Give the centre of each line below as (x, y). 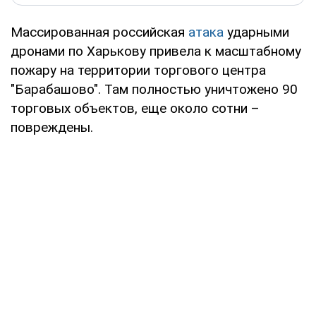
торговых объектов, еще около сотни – (135, 108)
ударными (256, 32)
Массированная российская (99, 32)
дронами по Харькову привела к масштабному (156, 51)
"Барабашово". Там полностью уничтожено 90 (154, 89)
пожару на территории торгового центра (138, 70)
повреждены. (52, 127)
